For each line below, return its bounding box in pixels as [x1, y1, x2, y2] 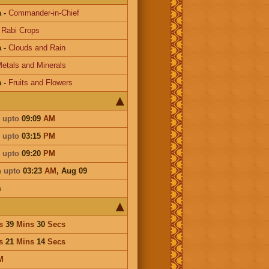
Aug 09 [61, 166, 87, 175]
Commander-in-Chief [8, 8, 79, 17]
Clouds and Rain [8, 43, 65, 52]
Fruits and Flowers [8, 77, 73, 87]
